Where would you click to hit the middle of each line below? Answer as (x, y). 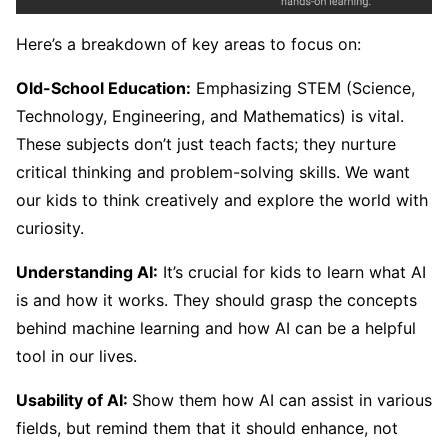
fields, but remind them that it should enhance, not (207, 427)
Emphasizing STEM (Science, (303, 87)
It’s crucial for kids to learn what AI (292, 271)
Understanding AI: (87, 271)
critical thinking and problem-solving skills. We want (213, 171)
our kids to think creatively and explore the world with (222, 199)
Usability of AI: (74, 399)
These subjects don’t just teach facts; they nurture (206, 143)
